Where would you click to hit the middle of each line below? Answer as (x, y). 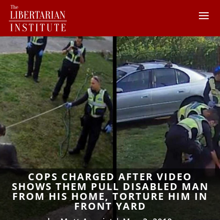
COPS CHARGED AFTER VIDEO (110, 176)
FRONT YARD (110, 206)
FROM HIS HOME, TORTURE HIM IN (110, 196)
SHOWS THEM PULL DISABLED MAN (110, 186)
